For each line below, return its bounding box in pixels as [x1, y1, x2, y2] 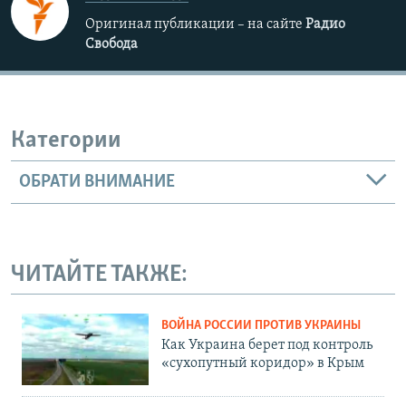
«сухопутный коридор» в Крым [161, 356, 364, 372]
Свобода [85, 37, 138, 53]
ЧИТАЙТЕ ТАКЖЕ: [11, 262, 188, 287]
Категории [11, 129, 121, 154]
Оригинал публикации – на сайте [85, 17, 305, 33]
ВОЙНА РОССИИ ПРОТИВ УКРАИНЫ [161, 319, 361, 333]
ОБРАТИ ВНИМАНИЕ [19, 172, 175, 191]
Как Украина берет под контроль [161, 338, 372, 353]
